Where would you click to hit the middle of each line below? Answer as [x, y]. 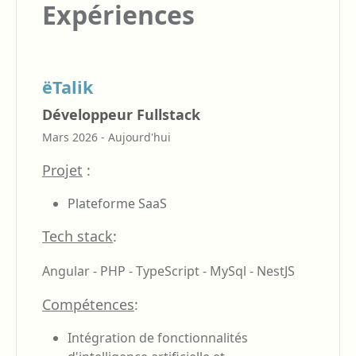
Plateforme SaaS [119, 203]
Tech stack [77, 236]
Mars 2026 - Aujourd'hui [106, 137]
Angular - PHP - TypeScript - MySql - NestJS [168, 271]
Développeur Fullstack [121, 114]
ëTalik [68, 87]
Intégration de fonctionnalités [158, 337]
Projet [62, 170]
